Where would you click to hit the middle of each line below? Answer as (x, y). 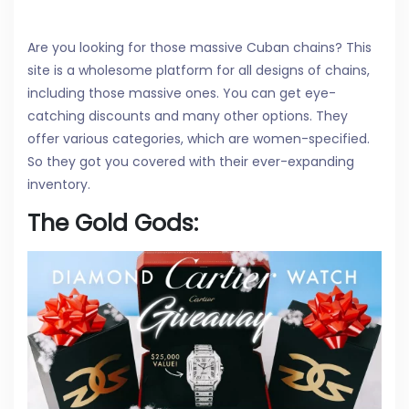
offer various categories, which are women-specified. (199, 139)
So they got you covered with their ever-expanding (191, 162)
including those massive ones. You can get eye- (182, 94)
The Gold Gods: (113, 224)
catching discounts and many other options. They (188, 116)
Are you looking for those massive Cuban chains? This (199, 48)
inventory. (59, 185)
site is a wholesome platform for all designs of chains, (199, 71)
